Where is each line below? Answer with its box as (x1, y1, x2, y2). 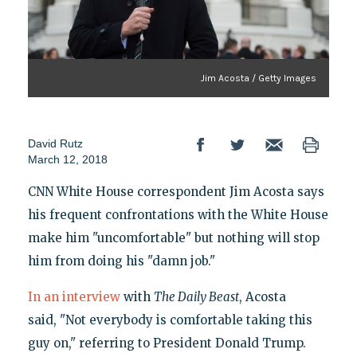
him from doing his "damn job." (27, 253, 215, 269)
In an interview (27, 288, 120, 304)
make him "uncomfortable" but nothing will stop (27, 229, 320, 245)
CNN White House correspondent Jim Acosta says (27, 183, 324, 199)
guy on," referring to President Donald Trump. (27, 335, 306, 351)
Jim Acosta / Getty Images (201, 72, 317, 84)
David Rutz (27, 136, 83, 150)
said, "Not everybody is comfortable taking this (27, 312, 312, 328)
